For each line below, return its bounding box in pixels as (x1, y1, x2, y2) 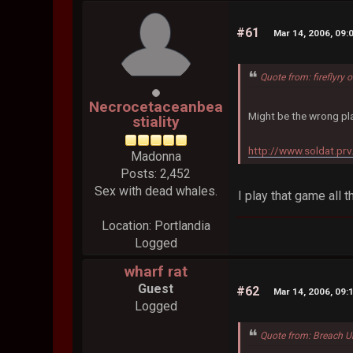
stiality (132, 113, 180, 132)
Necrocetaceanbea (88, 98, 223, 117)
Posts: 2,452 (121, 166, 191, 182)
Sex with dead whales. (94, 184, 217, 199)
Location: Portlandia (101, 218, 210, 234)
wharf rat (124, 262, 188, 281)
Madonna (130, 149, 181, 165)
